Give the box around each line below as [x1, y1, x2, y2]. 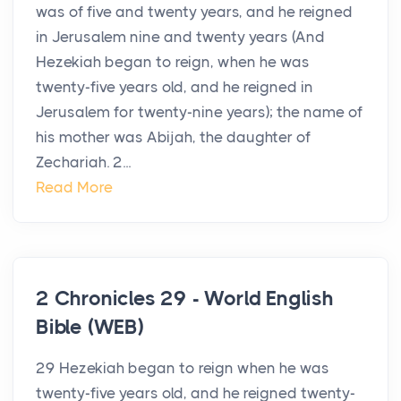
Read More [36, 178, 113, 197]
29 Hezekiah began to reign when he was [36, 359, 329, 378]
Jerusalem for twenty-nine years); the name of [36, 103, 363, 122]
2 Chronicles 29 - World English [36, 286, 334, 311]
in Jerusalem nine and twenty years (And [36, 28, 325, 47]
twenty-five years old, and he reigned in [36, 78, 313, 97]
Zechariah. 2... [36, 153, 131, 172]
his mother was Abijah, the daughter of [36, 128, 311, 147]
